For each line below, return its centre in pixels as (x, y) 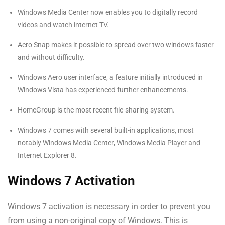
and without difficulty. (51, 57)
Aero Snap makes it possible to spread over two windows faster (116, 44)
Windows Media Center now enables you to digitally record (108, 12)
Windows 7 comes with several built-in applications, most (106, 130)
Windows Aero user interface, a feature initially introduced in (110, 77)
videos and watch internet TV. (63, 24)
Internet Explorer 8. (47, 155)
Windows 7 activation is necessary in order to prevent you (109, 206)
